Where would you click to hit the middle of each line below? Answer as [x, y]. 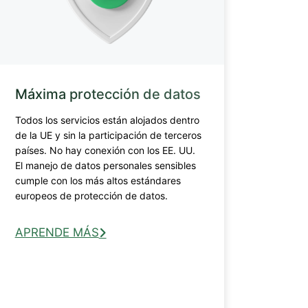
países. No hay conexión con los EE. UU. [105, 150]
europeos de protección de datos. [91, 195]
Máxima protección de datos [108, 94]
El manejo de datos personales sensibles [105, 165]
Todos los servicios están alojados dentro [107, 120]
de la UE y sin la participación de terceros [108, 135]
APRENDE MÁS [57, 232]
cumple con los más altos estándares [98, 180]
